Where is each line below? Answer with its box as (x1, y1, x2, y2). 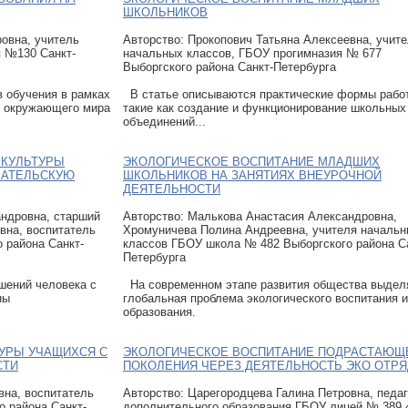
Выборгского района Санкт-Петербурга (123, 59, 336, 74)
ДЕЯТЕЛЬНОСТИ (123, 181, 220, 196)
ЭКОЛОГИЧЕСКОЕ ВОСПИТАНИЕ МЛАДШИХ (123, 154, 380, 168)
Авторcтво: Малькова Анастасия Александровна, (123, 209, 397, 223)
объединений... (123, 114, 206, 128)
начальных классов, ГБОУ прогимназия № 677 (123, 46, 382, 60)
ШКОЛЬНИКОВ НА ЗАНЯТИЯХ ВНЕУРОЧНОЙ (123, 168, 382, 182)
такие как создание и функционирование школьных (123, 100, 406, 115)
